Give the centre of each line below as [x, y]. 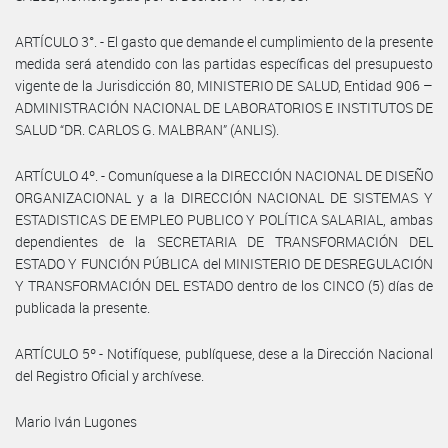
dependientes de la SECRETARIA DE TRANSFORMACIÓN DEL [224, 241]
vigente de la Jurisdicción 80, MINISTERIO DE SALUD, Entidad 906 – [224, 85]
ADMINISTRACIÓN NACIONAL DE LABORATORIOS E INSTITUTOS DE [224, 107]
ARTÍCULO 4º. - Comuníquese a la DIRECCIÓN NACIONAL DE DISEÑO [224, 175]
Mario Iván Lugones [76, 421]
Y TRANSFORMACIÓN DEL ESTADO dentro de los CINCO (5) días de [224, 285]
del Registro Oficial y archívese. [109, 375]
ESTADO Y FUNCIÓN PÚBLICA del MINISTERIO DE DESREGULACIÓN [224, 263]
